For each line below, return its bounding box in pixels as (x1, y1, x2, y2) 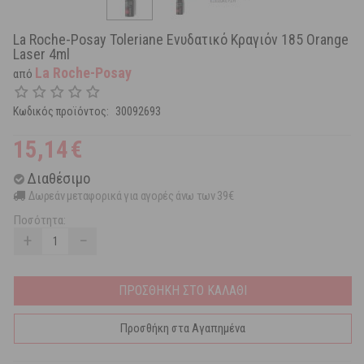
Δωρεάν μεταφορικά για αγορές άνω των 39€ (28, 188, 234, 204)
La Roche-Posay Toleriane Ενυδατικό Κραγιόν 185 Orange (13, 31, 349, 49)
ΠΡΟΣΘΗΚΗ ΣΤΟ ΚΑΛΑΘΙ (119, 283, 247, 299)
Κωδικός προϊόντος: (13, 105, 109, 119)
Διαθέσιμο (27, 170, 90, 188)
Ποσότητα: (14, 213, 66, 228)
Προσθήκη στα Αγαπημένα (120, 321, 245, 336)
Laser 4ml (13, 45, 70, 63)
